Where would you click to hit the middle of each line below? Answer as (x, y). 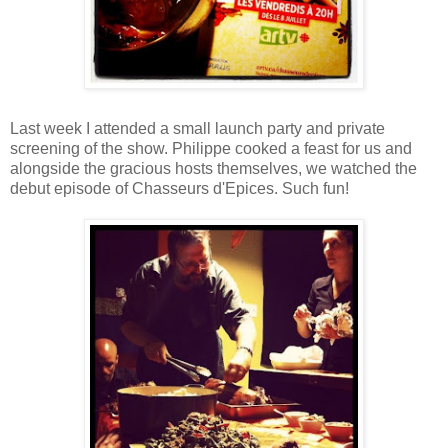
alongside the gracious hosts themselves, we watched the (213, 169)
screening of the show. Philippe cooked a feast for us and (211, 149)
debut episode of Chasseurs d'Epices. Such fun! (179, 189)
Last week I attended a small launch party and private (197, 129)
